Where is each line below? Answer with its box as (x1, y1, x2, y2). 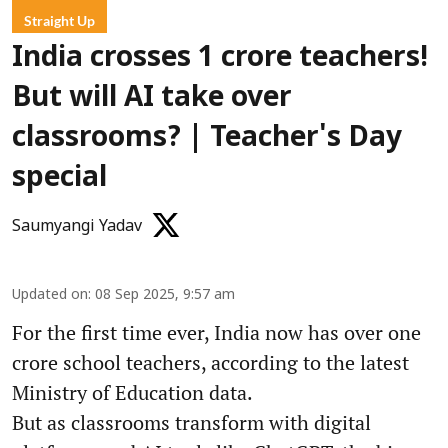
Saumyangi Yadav (12, 216, 142, 237)
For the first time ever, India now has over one (12, 318, 421, 346)
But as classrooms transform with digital (12, 408, 371, 436)
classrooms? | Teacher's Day (12, 121, 402, 156)
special (12, 161, 107, 196)
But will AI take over (12, 81, 292, 116)
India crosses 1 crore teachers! (12, 41, 428, 76)
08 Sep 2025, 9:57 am (95, 286, 235, 304)
